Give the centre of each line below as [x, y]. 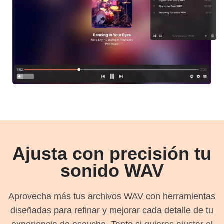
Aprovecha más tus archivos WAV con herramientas [112, 196]
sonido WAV [112, 170]
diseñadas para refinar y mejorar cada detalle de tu [112, 210]
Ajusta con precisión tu [112, 153]
